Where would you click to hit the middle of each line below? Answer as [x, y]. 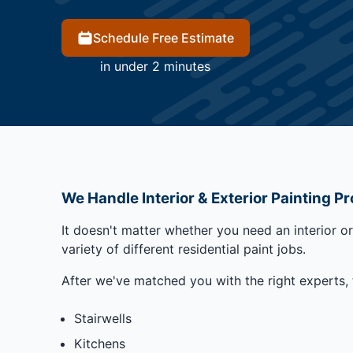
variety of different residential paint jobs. [183, 249]
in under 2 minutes [155, 67]
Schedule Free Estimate [163, 38]
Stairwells [102, 319]
